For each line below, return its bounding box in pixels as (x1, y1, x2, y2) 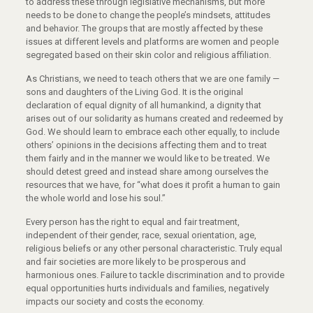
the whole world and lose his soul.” (25, 193, 166, 204)
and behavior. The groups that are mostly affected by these (25, 23, 263, 34)
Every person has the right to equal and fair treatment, (25, 217, 240, 228)
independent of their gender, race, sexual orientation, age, (25, 230, 256, 241)
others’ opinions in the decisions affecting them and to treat (25, 140, 267, 151)
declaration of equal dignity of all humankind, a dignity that (25, 100, 261, 111)
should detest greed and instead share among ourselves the (25, 166, 268, 177)
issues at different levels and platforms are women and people (25, 36, 279, 48)
